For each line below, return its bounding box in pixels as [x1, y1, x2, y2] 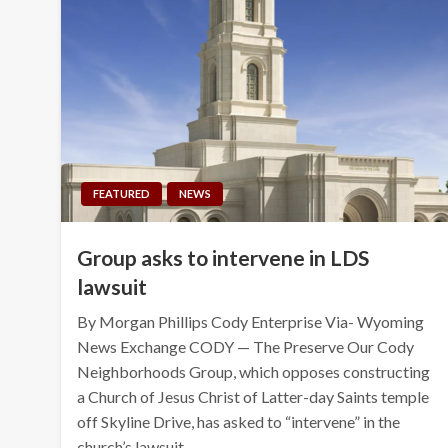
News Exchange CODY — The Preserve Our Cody [77, 336, 415, 356]
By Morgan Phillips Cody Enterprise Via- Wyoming [77, 311, 425, 331]
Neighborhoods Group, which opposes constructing [77, 361, 431, 381]
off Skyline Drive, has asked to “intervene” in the [77, 411, 401, 431]
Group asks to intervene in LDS [77, 244, 370, 270]
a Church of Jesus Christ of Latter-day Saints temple [77, 386, 430, 406]
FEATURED [93, 186, 151, 200]
